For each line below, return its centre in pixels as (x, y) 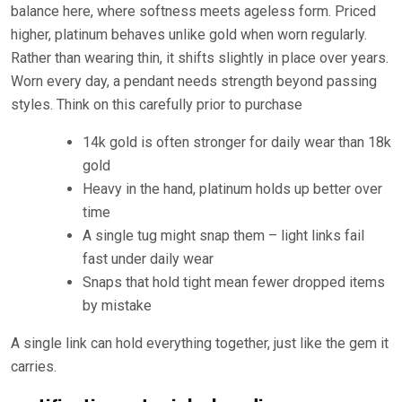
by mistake (117, 305)
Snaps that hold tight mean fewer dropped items (234, 282)
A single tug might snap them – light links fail (223, 235)
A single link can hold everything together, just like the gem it (200, 343)
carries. (34, 366)
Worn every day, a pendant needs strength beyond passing (194, 81)
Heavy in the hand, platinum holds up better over (232, 188)
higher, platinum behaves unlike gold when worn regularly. (189, 34)
